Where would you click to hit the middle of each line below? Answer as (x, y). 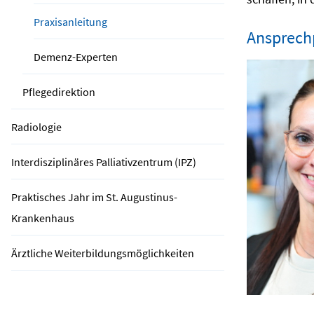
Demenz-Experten (76, 57)
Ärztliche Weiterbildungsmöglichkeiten (103, 253)
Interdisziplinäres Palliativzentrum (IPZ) (104, 162)
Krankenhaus (43, 218)
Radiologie (36, 127)
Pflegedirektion (59, 92)
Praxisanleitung (70, 22)
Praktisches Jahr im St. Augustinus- (94, 197)
